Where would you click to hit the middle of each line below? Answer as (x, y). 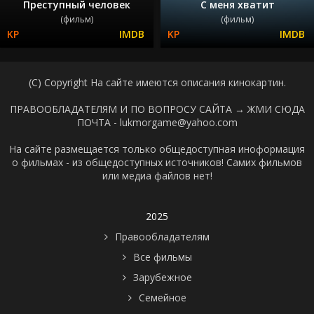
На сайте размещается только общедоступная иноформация (157, 149)
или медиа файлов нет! (157, 175)
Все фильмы (162, 257)
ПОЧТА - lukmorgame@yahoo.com (157, 122)
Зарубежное (162, 277)
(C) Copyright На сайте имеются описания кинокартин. (157, 82)
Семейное (162, 297)
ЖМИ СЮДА (276, 109)
